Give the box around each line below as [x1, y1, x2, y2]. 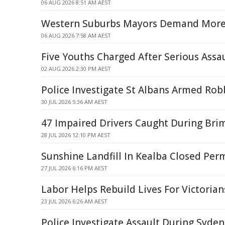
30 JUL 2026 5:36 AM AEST [41, 98, 107, 105]
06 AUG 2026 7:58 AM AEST [41, 32, 111, 39]
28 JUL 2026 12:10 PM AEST [41, 131, 110, 139]
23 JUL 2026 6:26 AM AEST [41, 197, 107, 205]
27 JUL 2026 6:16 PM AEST [41, 164, 107, 172]
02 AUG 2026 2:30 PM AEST [41, 65, 111, 72]
